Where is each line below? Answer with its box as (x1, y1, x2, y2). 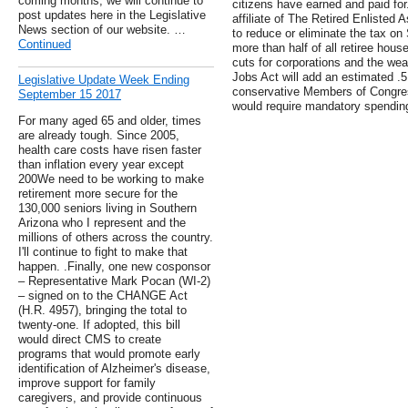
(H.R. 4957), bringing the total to (18, 303, 187, 318)
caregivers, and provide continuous (18, 391, 202, 405)
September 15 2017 (18, 87, 121, 102)
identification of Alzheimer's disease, (18, 362, 210, 376)
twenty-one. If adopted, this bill (18, 318, 180, 332)
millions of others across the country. (18, 230, 213, 245)
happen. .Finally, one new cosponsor (18, 260, 210, 274)
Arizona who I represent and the (18, 216, 186, 230)
